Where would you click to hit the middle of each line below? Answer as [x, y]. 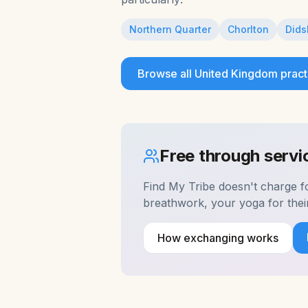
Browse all [166, 74]
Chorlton [248, 29]
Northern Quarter [170, 29]
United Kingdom [236, 74]
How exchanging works [218, 238]
